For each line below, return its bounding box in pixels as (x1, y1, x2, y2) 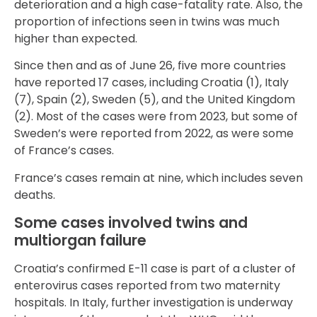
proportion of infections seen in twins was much (14, 13, 279, 30)
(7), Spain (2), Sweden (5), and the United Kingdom (14, 91, 295, 108)
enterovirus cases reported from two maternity (14, 277, 280, 294)
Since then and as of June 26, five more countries (14, 57, 286, 74)
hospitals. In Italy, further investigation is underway (14, 294, 293, 311)
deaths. (14, 186, 55, 203)
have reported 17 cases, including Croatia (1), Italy (14, 74, 289, 91)
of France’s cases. (14, 142, 114, 159)
